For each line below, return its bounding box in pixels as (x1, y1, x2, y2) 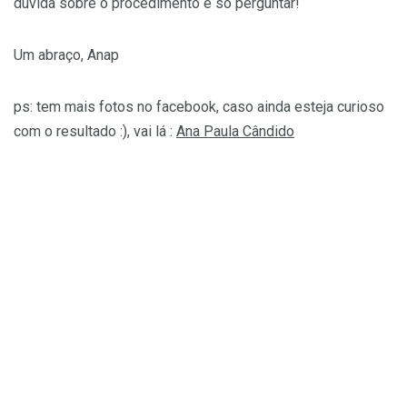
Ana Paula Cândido (176, 122, 294, 140)
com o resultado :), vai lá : (14, 122, 176, 140)
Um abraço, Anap (14, 45, 119, 64)
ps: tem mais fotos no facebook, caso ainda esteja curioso (14, 97, 384, 115)
